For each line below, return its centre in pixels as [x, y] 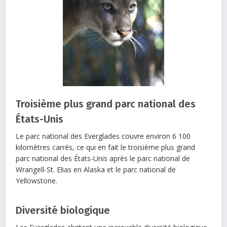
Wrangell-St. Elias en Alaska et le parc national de [96, 169]
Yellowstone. [37, 180]
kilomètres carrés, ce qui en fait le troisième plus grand [106, 147]
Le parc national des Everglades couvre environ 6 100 [103, 136]
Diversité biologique [63, 210]
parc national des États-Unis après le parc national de [103, 158]
